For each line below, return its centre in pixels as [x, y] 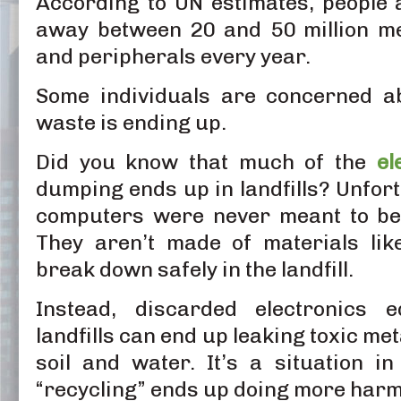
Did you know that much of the [206, 162]
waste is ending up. [131, 122]
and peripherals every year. [173, 56]
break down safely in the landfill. [195, 269]
